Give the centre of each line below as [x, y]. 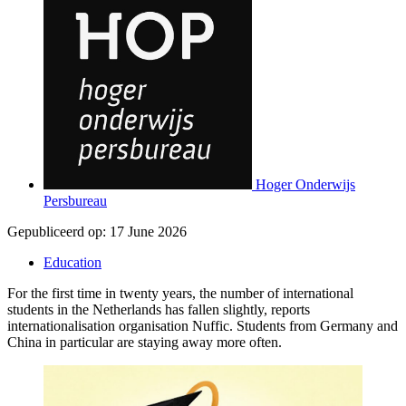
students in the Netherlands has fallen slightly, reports [159, 309]
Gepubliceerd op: [57, 231]
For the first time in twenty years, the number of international [180, 293]
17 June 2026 [148, 231]
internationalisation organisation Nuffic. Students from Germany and [203, 325]
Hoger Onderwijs [305, 184]
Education [72, 262]
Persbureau [75, 200]
